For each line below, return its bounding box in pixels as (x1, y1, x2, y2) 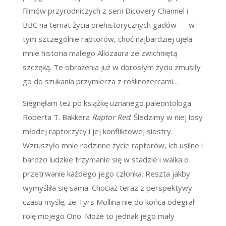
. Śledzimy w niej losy (130, 112, 203, 123)
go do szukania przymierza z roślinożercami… (22, 76, 179, 87)
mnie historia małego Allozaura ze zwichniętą (22, 48, 177, 59)
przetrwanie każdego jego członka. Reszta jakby (22, 168, 190, 179)
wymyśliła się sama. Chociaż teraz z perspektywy (22, 183, 192, 193)
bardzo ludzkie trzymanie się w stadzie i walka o (22, 154, 189, 165)
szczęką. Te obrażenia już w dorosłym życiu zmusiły (22, 62, 201, 73)
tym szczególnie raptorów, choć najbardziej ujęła (22, 34, 192, 44)
